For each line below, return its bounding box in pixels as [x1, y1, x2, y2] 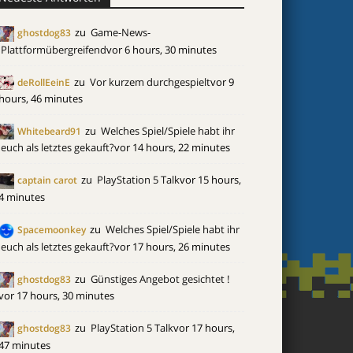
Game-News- [91, 25, 150, 39]
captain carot [17, 173, 77, 188]
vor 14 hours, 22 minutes [114, 140, 230, 155]
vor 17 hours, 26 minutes [114, 239, 230, 254]
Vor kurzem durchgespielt [90, 74, 210, 89]
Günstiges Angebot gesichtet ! [91, 271, 229, 286]
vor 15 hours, [180, 173, 241, 188]
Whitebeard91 [17, 124, 81, 138]
